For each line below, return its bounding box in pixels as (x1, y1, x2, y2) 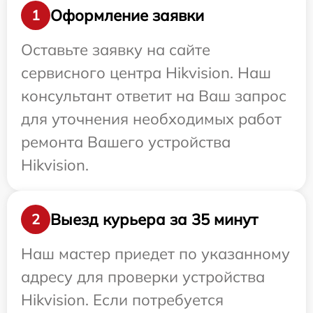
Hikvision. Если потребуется (21, 290, 224, 310)
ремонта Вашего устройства (21, 132, 231, 152)
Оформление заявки (50, 5, 204, 25)
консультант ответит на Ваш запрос (21, 86, 286, 105)
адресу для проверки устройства (21, 267, 265, 286)
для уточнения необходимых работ (21, 109, 282, 129)
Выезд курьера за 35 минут (50, 209, 258, 229)
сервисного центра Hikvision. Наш (21, 63, 271, 82)
